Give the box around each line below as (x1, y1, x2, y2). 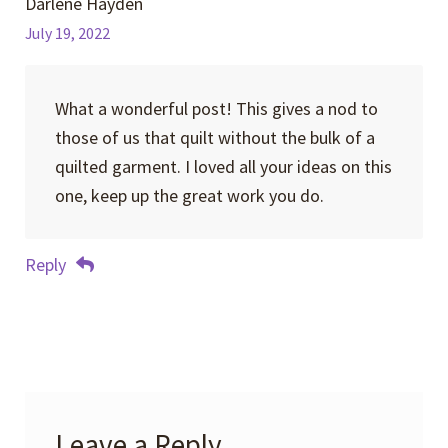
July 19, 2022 (25, 23, 111, 43)
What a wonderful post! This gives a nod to (54, 97, 378, 121)
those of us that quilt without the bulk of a (54, 126, 375, 150)
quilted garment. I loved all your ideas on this (54, 155, 392, 179)
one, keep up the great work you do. (54, 184, 324, 208)
